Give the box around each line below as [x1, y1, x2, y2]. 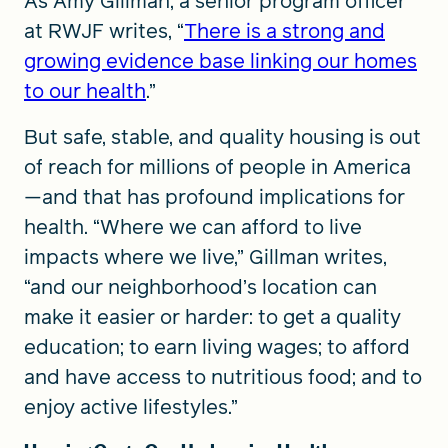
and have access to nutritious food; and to [24, 363, 422, 391]
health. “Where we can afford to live [24, 213, 362, 241]
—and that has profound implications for [24, 183, 405, 211]
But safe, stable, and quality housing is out [24, 123, 421, 151]
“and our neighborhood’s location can [24, 273, 377, 301]
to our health [24, 77, 146, 105]
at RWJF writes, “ [24, 17, 184, 45]
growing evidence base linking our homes [24, 47, 417, 75]
